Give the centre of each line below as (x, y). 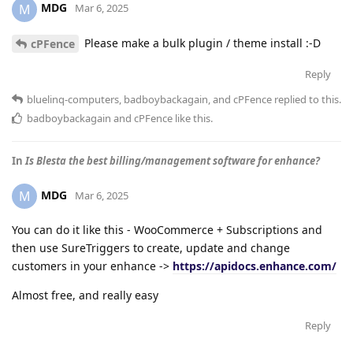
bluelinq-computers (73, 100)
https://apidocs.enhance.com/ (255, 266)
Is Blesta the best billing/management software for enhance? (173, 161)
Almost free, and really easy (85, 295)
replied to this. (307, 100)
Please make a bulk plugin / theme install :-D (201, 43)
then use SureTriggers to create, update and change (151, 248)
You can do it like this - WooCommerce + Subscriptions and (167, 230)
